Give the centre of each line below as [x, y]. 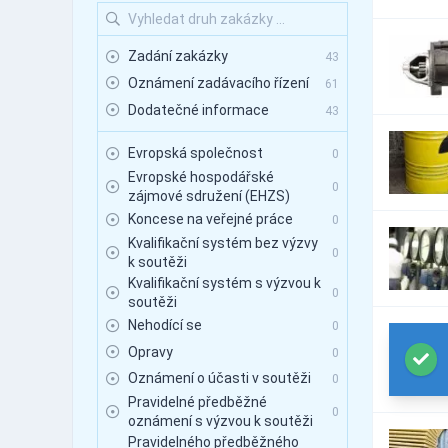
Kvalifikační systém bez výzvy [223, 242]
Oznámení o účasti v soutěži [219, 378]
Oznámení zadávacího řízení [218, 82]
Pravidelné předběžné [197, 401]
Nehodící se [165, 325]
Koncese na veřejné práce [210, 219]
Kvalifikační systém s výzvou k [224, 282]
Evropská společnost [195, 153]
